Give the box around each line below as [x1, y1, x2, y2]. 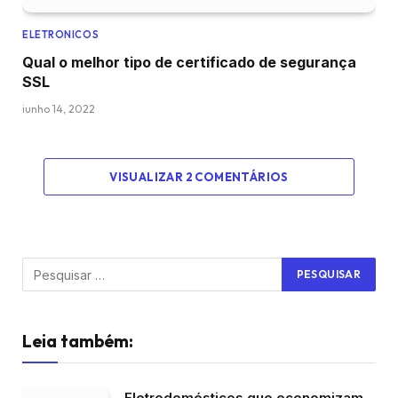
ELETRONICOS [22, 28, 99, 42]
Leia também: [22, 330, 133, 353]
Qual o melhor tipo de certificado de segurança [22, 53, 356, 72]
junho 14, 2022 [22, 102, 95, 116]
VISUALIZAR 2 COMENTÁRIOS [109, 170, 289, 185]
